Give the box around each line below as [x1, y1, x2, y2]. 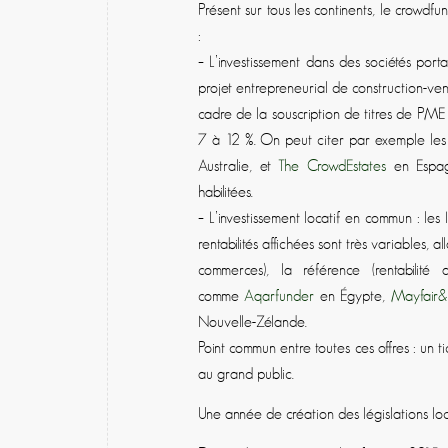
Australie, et [198, 158, 279, 175]
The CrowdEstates [278, 158, 387, 175]
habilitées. [198, 184, 253, 201]
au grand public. [198, 366, 294, 383]
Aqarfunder [244, 288, 315, 305]
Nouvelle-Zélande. [198, 314, 307, 331]
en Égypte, [319, 288, 391, 305]
